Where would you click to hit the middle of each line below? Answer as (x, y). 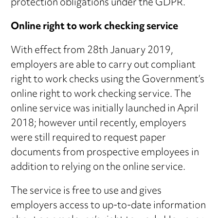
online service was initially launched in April (105, 109)
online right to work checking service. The (101, 95)
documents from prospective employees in (105, 153)
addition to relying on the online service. (98, 168)
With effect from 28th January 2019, (92, 51)
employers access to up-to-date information (109, 206)
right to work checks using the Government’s (108, 80)
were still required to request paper (89, 139)
